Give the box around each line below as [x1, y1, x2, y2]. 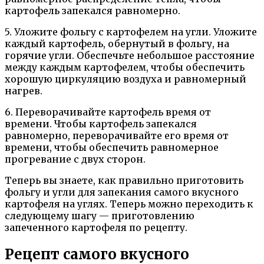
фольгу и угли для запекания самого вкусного [5, 186, 239, 199]
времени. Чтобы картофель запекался [5, 118, 197, 130]
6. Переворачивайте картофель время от [5, 106, 211, 118]
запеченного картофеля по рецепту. [5, 222, 187, 234]
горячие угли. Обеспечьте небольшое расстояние [5, 49, 255, 62]
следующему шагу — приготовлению [5, 210, 194, 222]
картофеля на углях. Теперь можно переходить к [5, 198, 253, 210]
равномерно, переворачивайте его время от [5, 130, 229, 142]
